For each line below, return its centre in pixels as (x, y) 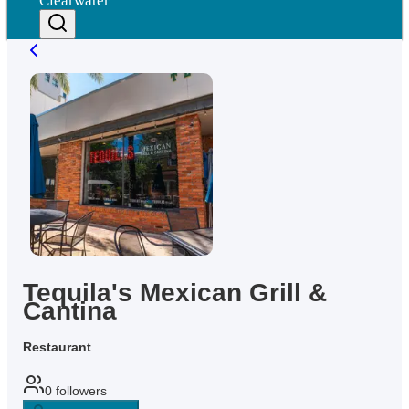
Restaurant (58, 347)
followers (82, 390)
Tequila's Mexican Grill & (175, 293)
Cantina (70, 311)
